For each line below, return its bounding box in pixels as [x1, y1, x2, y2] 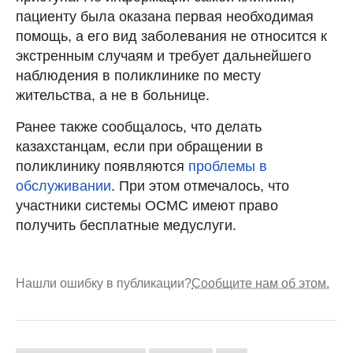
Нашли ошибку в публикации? [16, 276, 191, 290]
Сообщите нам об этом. [191, 276, 329, 290]
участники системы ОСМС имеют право [16, 197, 278, 214]
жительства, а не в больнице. [16, 87, 210, 103]
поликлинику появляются [16, 158, 188, 174]
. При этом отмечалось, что [111, 177, 289, 194]
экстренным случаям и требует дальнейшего [16, 47, 311, 64]
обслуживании [16, 177, 111, 194]
